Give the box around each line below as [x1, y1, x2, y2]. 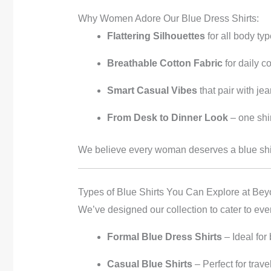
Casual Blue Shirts [106, 258, 192, 269]
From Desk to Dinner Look [106, 112, 228, 123]
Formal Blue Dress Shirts [106, 231, 222, 242]
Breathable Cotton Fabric [106, 57, 223, 68]
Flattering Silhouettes [106, 30, 205, 41]
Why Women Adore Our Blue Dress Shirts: [77, 13, 259, 24]
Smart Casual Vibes [106, 85, 197, 96]
